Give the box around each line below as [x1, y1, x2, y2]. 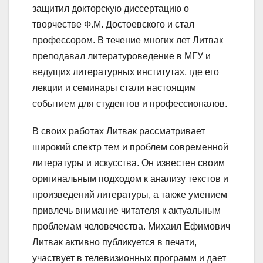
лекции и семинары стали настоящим [32, 83, 196, 93]
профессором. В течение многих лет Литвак [32, 35, 223, 46]
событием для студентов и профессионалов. [32, 99, 227, 109]
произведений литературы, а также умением [32, 190, 227, 200]
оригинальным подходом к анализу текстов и [32, 174, 228, 184]
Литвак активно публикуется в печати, [32, 237, 197, 248]
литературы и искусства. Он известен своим [32, 158, 225, 168]
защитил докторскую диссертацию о [32, 4, 189, 14]
